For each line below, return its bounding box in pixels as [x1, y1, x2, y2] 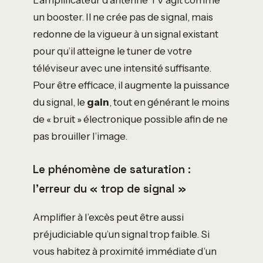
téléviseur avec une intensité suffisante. [33, 61, 211, 74]
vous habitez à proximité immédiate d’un [33, 245, 217, 258]
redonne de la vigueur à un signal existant [33, 27, 218, 40]
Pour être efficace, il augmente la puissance [33, 78, 230, 91]
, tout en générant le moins [109, 95, 230, 108]
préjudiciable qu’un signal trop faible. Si [33, 228, 210, 241]
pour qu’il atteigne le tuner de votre [33, 44, 192, 57]
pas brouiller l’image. [33, 129, 127, 142]
